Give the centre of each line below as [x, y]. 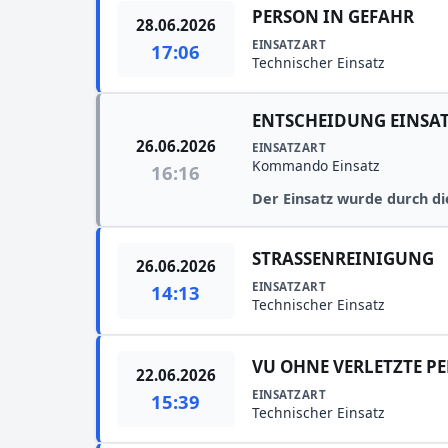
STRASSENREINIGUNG [343, 258]
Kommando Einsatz [316, 166]
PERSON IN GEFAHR [333, 17]
